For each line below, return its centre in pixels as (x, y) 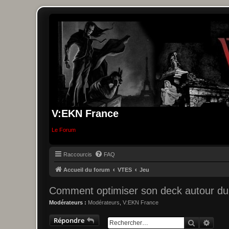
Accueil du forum (87, 169)
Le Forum (64, 130)
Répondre (69, 221)
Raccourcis (78, 154)
